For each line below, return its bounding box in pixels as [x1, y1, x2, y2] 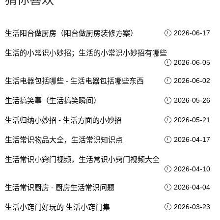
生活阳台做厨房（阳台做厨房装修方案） [5, 29, 137, 37]
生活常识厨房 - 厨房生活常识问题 [5, 183, 114, 192]
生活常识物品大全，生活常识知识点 [5, 136, 123, 144]
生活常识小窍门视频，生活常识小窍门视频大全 [5, 155, 160, 164]
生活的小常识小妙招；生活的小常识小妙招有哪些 [5, 49, 167, 57]
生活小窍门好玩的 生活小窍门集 [5, 203, 110, 211]
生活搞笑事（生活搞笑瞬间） [5, 96, 101, 105]
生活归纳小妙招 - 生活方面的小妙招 [5, 116, 122, 124]
